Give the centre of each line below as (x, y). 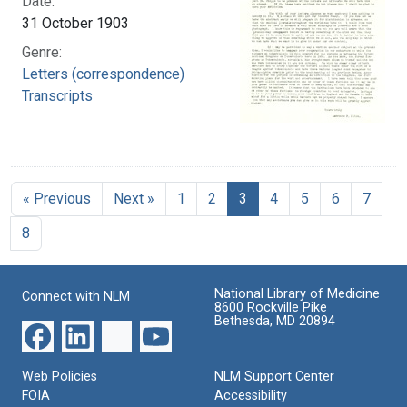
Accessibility (251, 395)
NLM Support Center (274, 376)
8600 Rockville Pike (271, 307)
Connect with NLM (76, 296)
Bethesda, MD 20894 (275, 321)
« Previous (57, 198)
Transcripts (57, 95)
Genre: (42, 52)
